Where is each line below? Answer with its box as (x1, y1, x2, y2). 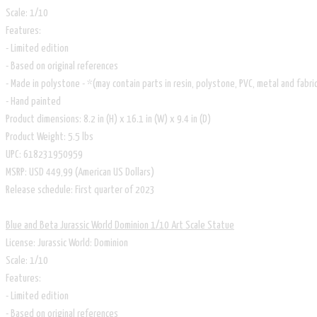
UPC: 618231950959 (6, 149, 83, 160)
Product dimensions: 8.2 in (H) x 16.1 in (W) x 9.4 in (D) (6, 113, 211, 125)
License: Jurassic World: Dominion (6, 237, 128, 248)
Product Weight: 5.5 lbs (6, 131, 93, 142)
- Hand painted (6, 96, 61, 107)
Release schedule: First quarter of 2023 (6, 184, 155, 195)
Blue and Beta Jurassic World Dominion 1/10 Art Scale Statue (6, 219, 234, 231)
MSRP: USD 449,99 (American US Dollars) (6, 166, 154, 178)
